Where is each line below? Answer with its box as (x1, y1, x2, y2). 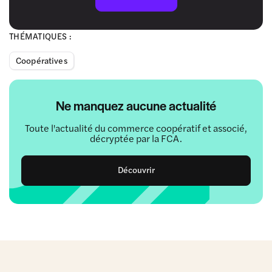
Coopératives (16, 54, 67, 67)
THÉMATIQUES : (9, 30, 72, 42)
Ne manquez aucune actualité (56, 97, 216, 115)
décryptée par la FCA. (90, 131, 182, 146)
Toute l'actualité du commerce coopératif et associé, (25, 121, 247, 135)
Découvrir (117, 163, 155, 176)
